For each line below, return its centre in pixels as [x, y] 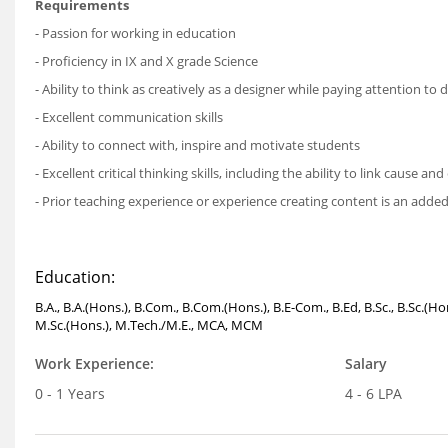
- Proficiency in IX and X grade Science [146, 61]
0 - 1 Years [70, 393]
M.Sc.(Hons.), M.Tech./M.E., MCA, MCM [149, 325]
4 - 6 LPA [373, 393]
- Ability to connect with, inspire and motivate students [197, 145]
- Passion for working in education [135, 33]
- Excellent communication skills [129, 117]
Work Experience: [94, 363]
